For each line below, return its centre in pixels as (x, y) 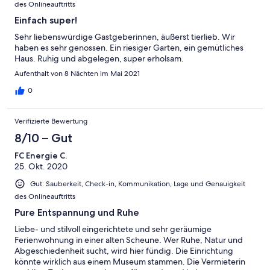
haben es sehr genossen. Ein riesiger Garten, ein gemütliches (129, 48)
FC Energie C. (41, 156)
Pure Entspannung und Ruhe (77, 213)
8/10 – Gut (43, 138)
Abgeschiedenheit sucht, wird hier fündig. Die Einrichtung (124, 251)
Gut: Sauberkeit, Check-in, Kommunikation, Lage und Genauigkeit (138, 184)
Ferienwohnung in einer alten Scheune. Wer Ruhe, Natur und (129, 240)
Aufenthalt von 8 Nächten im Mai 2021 (77, 74)
